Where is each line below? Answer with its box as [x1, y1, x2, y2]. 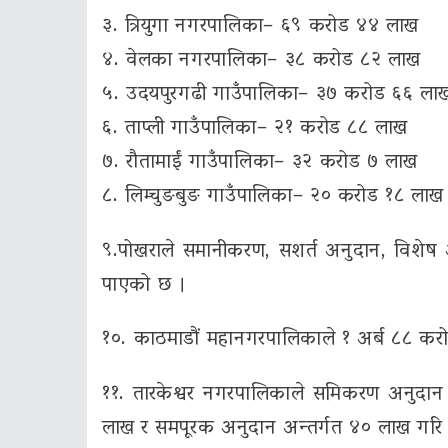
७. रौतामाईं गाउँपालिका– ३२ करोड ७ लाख [102, 143, 418, 182]
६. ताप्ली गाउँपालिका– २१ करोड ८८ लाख [102, 109, 408, 148]
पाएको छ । [102, 266, 187, 305]
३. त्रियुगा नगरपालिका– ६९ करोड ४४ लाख [102, 7, 419, 46]
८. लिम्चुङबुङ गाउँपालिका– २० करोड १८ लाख [102, 177, 444, 216]
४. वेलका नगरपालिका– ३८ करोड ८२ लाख [102, 41, 421, 80]
